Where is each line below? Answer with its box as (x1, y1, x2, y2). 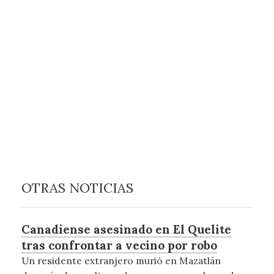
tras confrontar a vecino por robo (21, 238, 217, 253)
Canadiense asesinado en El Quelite (21, 222, 231, 237)
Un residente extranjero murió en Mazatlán (21, 254, 221, 267)
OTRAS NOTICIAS (21, 179, 133, 196)
